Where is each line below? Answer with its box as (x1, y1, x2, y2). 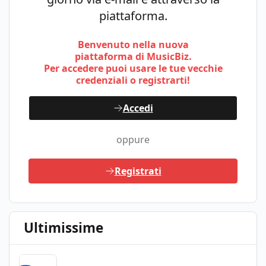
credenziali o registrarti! (76, 73, 190, 87)
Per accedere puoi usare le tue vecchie (43, 61, 223, 75)
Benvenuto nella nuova (77, 37, 189, 51)
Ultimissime (24, 218, 103, 237)
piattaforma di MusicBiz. (74, 49, 192, 63)
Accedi (122, 101, 153, 115)
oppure (116, 132, 150, 146)
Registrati (114, 164, 161, 178)
